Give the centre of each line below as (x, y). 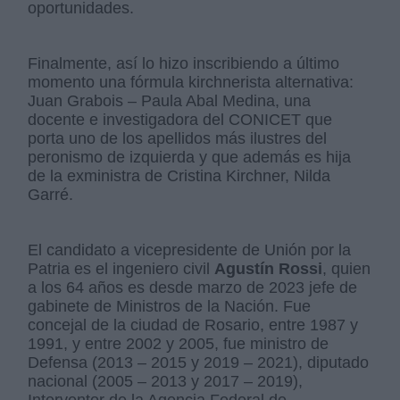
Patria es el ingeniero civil (121, 269)
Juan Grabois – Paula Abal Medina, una (170, 101)
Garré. (51, 195)
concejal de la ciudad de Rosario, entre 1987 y (193, 325)
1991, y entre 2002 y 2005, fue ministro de (179, 344)
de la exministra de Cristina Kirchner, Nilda (179, 176)
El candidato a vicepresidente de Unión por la (190, 250)
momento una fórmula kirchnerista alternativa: (191, 83)
